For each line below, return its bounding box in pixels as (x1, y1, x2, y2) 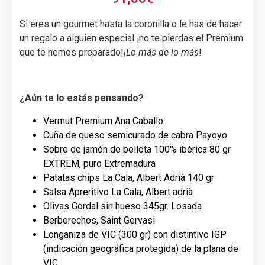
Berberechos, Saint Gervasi (43, 214, 155, 226)
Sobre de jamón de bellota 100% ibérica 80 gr (43, 143, 231, 155)
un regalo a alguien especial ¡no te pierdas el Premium (20, 33, 243, 44)
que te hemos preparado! (20, 47, 124, 59)
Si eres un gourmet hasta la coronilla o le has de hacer (20, 18, 242, 30)
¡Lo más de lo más (124, 47, 199, 59)
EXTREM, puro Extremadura (43, 157, 156, 169)
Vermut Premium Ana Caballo (43, 115, 163, 127)
